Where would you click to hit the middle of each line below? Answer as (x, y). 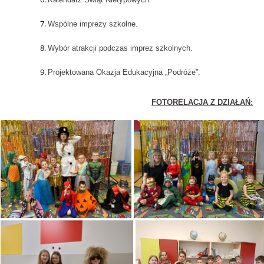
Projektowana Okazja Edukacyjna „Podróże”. (124, 72)
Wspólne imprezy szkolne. (93, 24)
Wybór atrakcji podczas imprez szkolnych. (120, 48)
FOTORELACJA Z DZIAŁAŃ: (202, 103)
